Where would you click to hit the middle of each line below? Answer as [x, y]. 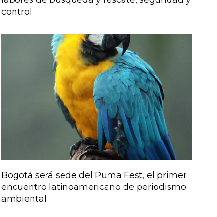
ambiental [24, 199]
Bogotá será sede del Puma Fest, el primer [94, 176]
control [16, 11]
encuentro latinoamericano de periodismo [93, 187]
